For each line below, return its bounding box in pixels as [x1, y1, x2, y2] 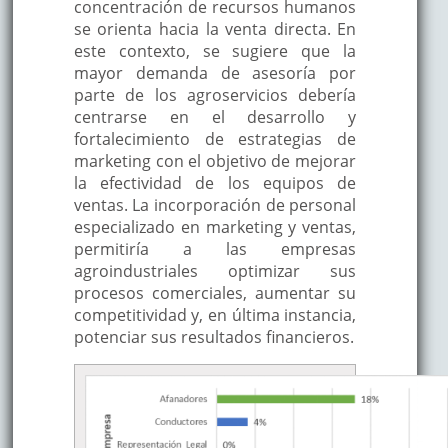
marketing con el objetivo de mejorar [73, 149, 357, 172]
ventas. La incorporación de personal [73, 193, 357, 216]
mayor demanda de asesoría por [73, 61, 357, 84]
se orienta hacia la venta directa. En [73, 17, 357, 40]
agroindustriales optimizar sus [73, 259, 357, 282]
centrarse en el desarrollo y [73, 105, 357, 128]
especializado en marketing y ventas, [73, 215, 357, 238]
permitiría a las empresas [73, 237, 357, 260]
